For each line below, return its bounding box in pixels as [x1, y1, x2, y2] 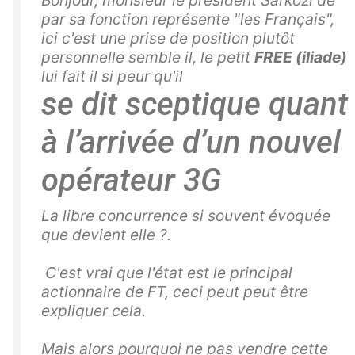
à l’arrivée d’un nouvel [41, 124, 341, 162]
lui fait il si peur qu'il [41, 67, 183, 86]
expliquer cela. [41, 301, 146, 321]
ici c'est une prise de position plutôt [41, 29, 295, 48]
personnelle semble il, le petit [41, 48, 254, 67]
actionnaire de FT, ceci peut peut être [41, 282, 308, 302]
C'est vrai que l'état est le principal [41, 263, 292, 283]
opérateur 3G [41, 162, 221, 200]
